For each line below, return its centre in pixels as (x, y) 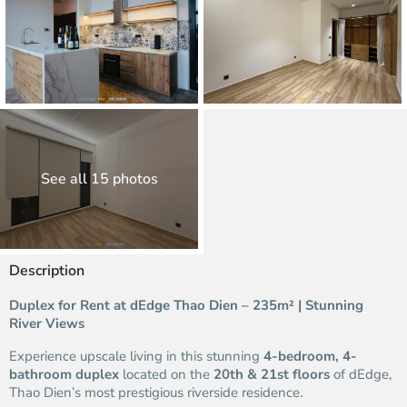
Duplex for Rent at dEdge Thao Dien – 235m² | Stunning (186, 305)
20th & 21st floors (272, 374)
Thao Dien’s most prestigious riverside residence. (156, 392)
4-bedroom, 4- (310, 356)
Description (47, 271)
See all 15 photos (99, 179)
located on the (166, 374)
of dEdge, (361, 374)
